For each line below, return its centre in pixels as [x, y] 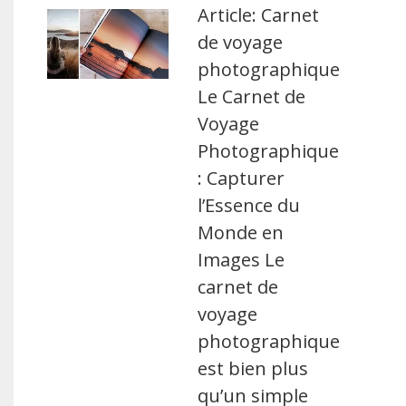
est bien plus [253, 368]
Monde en [241, 232]
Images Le [242, 260]
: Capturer [242, 178]
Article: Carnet [259, 15]
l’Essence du [249, 205]
